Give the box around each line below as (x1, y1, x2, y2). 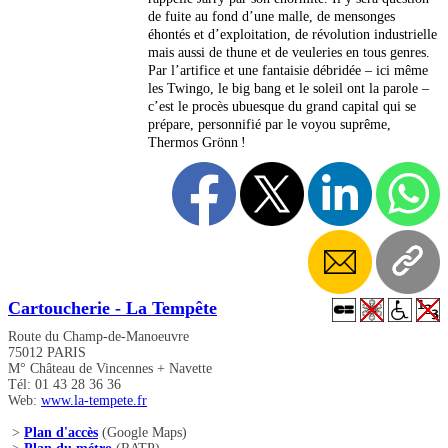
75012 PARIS (8, 345, 86, 361)
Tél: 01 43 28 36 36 (8, 377, 121, 393)
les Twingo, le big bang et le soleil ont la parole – (148, 81, 429, 97)
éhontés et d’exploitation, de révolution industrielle (148, 27, 437, 43)
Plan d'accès (24, 425, 98, 441)
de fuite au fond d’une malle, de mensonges (148, 9, 395, 25)
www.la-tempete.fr (41, 393, 147, 409)
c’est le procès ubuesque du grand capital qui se (148, 99, 416, 115)
